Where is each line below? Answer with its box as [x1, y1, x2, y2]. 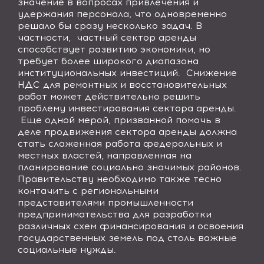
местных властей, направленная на [18, 150, 192, 161]
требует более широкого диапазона [18, 55, 199, 67]
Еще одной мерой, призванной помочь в [18, 114, 220, 126]
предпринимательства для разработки [18, 209, 212, 220]
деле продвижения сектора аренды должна [18, 126, 237, 137]
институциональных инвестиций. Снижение [18, 67, 237, 78]
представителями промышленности [18, 197, 193, 208]
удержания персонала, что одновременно [18, 8, 227, 19]
